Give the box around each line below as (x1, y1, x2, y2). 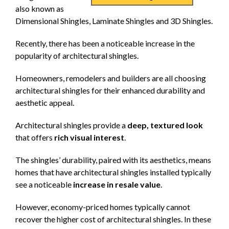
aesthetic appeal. (15, 98, 74, 108)
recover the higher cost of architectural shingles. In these (15, 214, 211, 224)
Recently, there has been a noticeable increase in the (15, 38, 195, 49)
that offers (15, 132, 54, 143)
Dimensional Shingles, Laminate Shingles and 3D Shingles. (15, 16, 213, 26)
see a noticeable (15, 179, 73, 190)
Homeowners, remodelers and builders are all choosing (15, 73, 206, 83)
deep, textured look (127, 120, 203, 130)
